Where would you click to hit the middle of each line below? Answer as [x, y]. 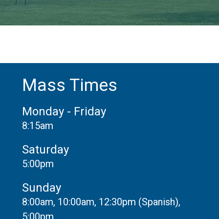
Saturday [45, 149]
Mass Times [69, 85]
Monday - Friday [64, 111]
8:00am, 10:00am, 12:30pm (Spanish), [101, 202]
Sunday [41, 187]
